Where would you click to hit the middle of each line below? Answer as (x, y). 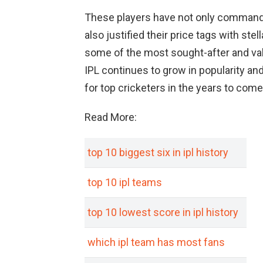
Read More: (111, 117)
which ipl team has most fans (156, 242)
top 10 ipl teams (125, 183)
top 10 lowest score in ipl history (163, 213)
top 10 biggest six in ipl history (158, 153)
